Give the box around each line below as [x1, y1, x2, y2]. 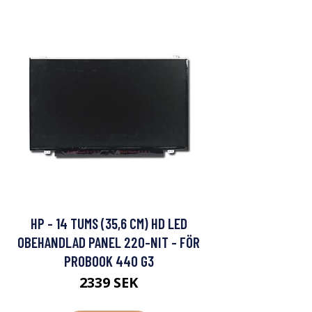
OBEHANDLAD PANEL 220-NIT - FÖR [17, 233, 200, 251]
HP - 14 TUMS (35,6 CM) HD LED [30, 214, 187, 233]
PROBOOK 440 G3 [63, 252, 154, 270]
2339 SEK [79, 273, 138, 292]
